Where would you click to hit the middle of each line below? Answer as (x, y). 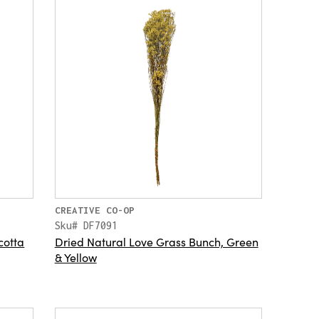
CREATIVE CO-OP (94, 210)
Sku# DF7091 (86, 225)
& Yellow (75, 257)
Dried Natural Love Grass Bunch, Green (156, 241)
